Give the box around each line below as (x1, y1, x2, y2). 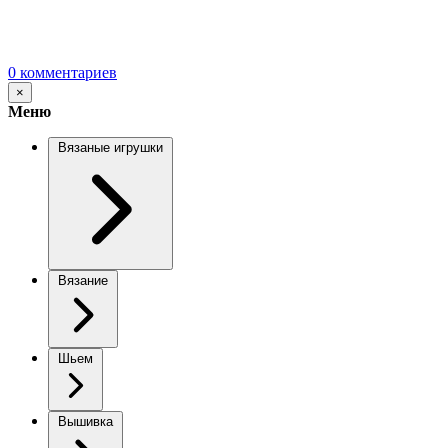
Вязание (58, 272, 108, 288)
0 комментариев (8, 63, 117, 81)
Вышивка (58, 413, 113, 429)
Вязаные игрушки (58, 139, 163, 155)
